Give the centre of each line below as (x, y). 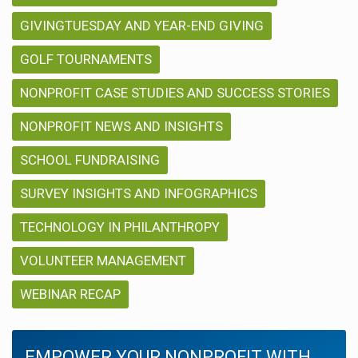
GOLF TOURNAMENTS (86, 59)
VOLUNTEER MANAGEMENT (103, 260)
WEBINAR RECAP (70, 294)
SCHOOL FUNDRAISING (90, 159)
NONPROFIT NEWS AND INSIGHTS (121, 126)
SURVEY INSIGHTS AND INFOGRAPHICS (139, 193)
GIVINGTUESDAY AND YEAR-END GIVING (142, 25)
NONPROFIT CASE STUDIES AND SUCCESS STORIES (175, 92)
